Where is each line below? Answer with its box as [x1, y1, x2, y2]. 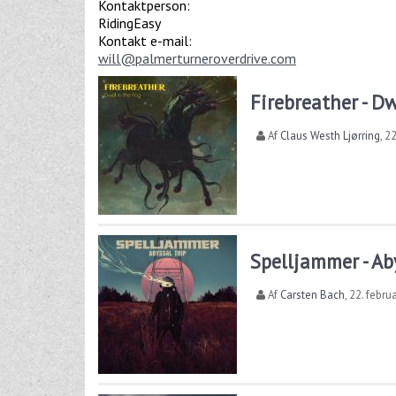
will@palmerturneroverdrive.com [98, 49, 296, 68]
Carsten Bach [280, 287, 346, 303]
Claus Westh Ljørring [280, 128, 381, 144]
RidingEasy [98, 14, 161, 33]
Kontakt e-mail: [98, 32, 195, 50]
